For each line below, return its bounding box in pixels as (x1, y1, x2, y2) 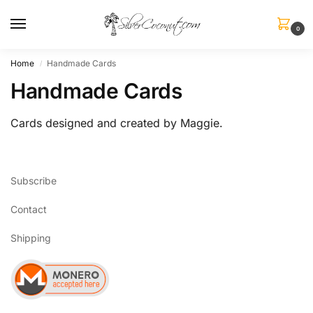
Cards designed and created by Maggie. (10, 116, 223, 130)
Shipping (10, 232, 51, 245)
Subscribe (10, 175, 57, 187)
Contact (10, 203, 47, 216)
